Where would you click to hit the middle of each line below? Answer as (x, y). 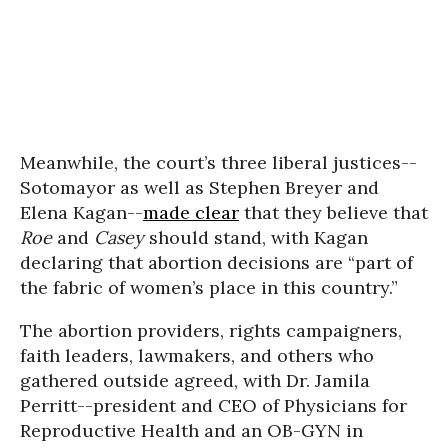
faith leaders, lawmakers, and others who (197, 356)
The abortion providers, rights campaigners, (211, 331)
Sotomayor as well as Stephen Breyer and (199, 188)
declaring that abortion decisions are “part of (216, 263)
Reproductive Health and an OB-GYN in (191, 431)
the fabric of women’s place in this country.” (209, 288)
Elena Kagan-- (81, 213)
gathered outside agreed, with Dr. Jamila (195, 381)
